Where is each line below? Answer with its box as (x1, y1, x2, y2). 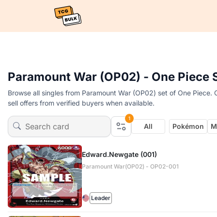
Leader (91, 194, 110, 201)
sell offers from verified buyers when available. (8, 99, 155, 107)
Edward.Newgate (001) (81, 150, 157, 158)
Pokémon (172, 122, 204, 130)
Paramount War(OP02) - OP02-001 (81, 163, 179, 170)
